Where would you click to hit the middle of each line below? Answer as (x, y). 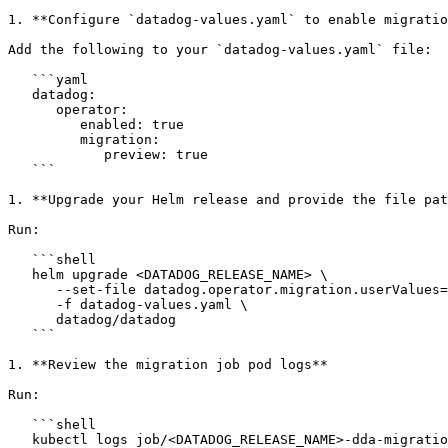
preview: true (56, 154)
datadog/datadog (32, 319)
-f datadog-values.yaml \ (32, 304)
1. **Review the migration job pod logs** (168, 364)
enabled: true (44, 124)
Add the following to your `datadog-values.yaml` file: (220, 49)
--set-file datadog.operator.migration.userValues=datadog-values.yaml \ (32, 289)
